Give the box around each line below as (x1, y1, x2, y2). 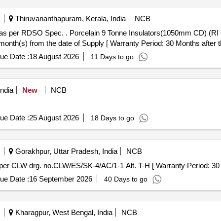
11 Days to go (90, 53, 134, 61)
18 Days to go (90, 114, 134, 122)
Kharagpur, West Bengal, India (13, 208, 112, 217)
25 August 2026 (29, 113, 79, 122)
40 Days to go (104, 175, 147, 183)
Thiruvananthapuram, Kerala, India (13, 14, 126, 23)
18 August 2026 (29, 52, 79, 61)
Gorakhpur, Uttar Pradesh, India (13, 147, 117, 155)
